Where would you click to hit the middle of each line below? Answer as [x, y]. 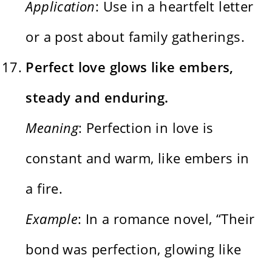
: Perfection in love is [146, 127]
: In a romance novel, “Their [166, 218]
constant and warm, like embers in [138, 158]
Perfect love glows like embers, [130, 66]
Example [52, 218]
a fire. [44, 188]
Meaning [52, 127]
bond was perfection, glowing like [134, 249]
